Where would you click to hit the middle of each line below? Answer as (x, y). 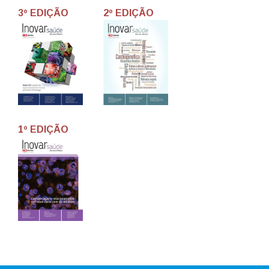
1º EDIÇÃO (43, 129)
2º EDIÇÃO (128, 13)
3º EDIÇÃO (43, 13)
